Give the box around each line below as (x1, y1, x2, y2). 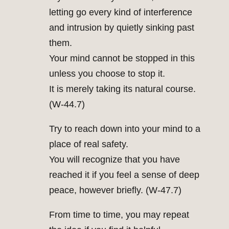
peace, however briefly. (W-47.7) (49, 185, 181, 196)
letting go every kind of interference (49, 7, 192, 18)
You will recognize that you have (49, 154, 180, 165)
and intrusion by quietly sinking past (49, 22, 194, 33)
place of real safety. (49, 139, 128, 150)
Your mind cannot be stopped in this (49, 53, 195, 64)
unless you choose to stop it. (49, 68, 165, 79)
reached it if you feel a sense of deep (49, 170, 199, 180)
